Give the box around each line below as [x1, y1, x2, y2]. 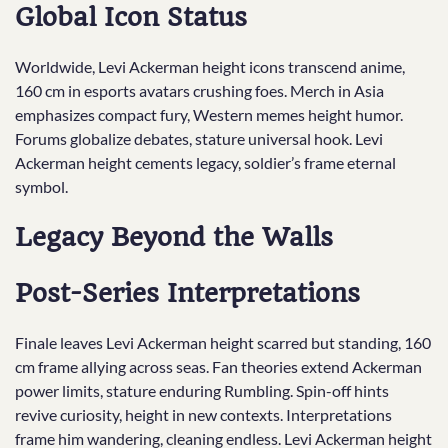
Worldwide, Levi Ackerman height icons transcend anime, [15, 56, 405, 76]
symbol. [15, 176, 68, 196]
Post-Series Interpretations [15, 277, 360, 308]
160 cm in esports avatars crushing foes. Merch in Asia [15, 80, 384, 100]
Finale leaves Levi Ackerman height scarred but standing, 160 [15, 332, 431, 352]
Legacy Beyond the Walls [15, 221, 333, 252]
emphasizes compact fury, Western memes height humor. [15, 104, 403, 124]
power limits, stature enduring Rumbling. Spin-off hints [15, 380, 389, 400]
